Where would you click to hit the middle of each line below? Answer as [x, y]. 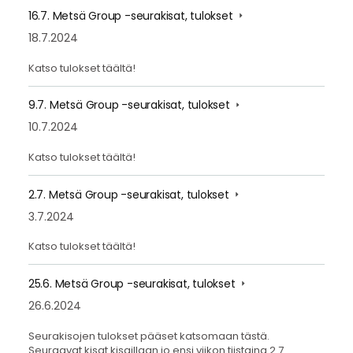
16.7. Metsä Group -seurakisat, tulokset [132, 15]
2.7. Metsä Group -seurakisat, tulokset [130, 194]
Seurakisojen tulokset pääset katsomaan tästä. [149, 336]
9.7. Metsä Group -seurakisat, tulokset [130, 105]
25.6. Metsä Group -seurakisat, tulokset [133, 284]
